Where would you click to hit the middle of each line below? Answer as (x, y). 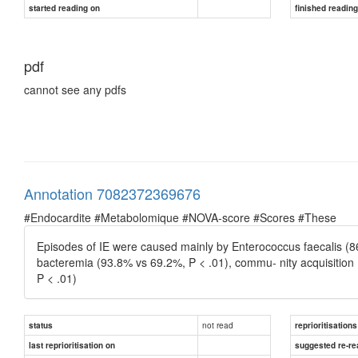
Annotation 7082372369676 (112, 193)
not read (218, 324)
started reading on (64, 8)
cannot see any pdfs (75, 89)
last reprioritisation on (72, 345)
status (41, 325)
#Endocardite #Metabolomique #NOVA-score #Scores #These (180, 217)
